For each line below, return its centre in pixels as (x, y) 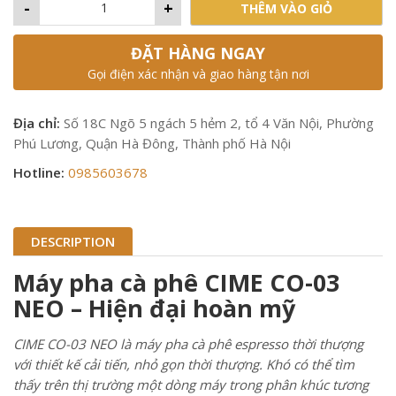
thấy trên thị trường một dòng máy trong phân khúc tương (191, 385)
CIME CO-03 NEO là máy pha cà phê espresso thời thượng (188, 344)
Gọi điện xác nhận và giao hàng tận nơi (198, 74)
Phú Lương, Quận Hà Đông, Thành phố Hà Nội (152, 143)
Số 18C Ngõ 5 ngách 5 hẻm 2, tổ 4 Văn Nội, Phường (217, 123)
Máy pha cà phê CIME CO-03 (176, 282)
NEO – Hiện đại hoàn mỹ (154, 308)
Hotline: (39, 172)
